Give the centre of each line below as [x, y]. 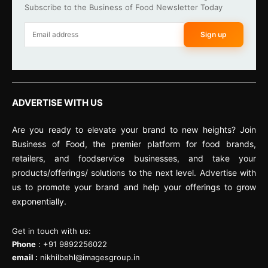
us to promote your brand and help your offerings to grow [134, 187]
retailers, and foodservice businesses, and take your [134, 158]
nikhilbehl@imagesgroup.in [90, 257]
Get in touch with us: [51, 231]
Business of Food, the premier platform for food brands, [134, 144]
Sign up [214, 35]
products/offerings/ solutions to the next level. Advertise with [134, 172]
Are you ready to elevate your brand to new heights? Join [134, 129]
